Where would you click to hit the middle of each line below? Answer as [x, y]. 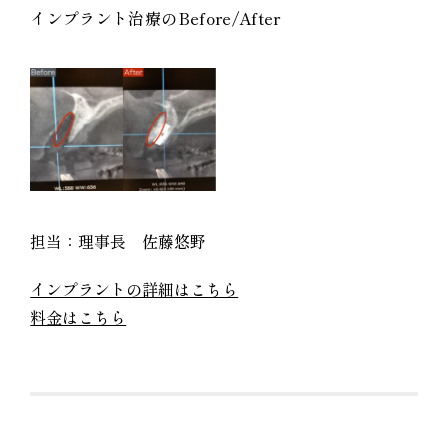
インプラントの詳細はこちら [134, 289]
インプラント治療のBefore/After [155, 17]
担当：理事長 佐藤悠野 [118, 241]
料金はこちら [78, 317]
